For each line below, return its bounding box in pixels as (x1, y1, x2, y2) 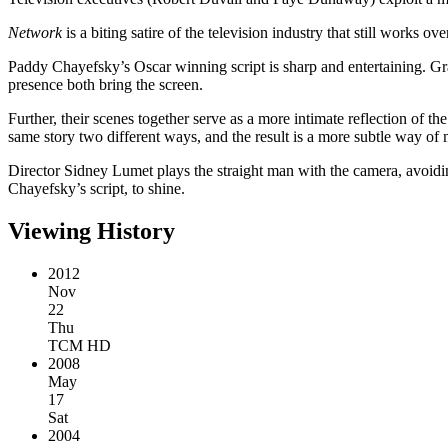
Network (8, 23, 62, 41)
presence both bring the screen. (8, 75, 203, 93)
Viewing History (8, 217, 175, 244)
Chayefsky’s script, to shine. (8, 179, 185, 197)
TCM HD (48, 336, 111, 354)
